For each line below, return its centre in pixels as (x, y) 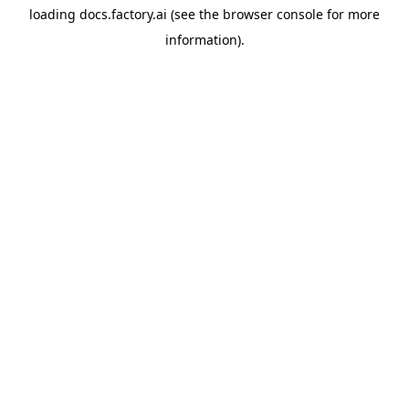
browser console (273, 14)
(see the (193, 14)
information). (204, 40)
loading (54, 14)
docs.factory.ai (123, 14)
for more (351, 14)
